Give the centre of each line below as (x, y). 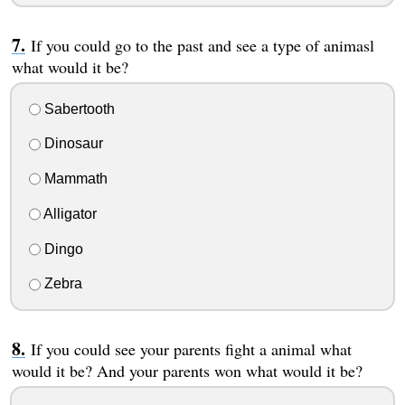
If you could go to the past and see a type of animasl (202, 45)
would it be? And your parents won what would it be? (187, 371)
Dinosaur (71, 144)
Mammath (74, 179)
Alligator (68, 213)
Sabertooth (77, 108)
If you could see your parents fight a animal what (191, 349)
